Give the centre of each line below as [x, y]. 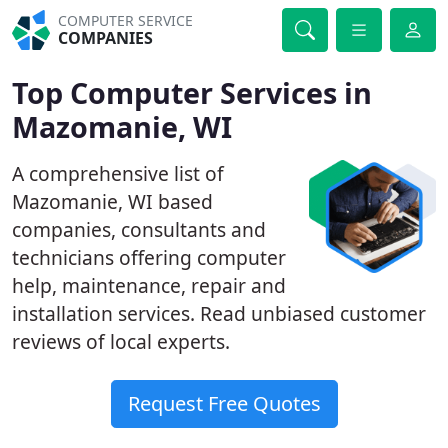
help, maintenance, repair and [149, 285]
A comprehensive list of [118, 173]
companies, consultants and [139, 229]
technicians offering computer [149, 257]
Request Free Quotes [224, 403]
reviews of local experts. [121, 341]
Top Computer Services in [192, 92]
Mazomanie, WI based [112, 201]
